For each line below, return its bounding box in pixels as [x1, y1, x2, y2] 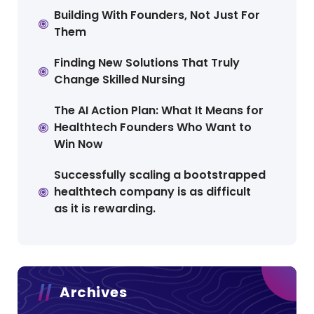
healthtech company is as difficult [54, 184, 252, 200]
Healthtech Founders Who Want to [54, 119, 252, 136]
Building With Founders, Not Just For [54, 7, 261, 24]
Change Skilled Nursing [54, 71, 186, 88]
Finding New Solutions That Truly [54, 55, 240, 71]
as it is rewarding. [54, 200, 156, 217]
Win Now [54, 136, 104, 153]
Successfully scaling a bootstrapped [54, 167, 266, 184]
